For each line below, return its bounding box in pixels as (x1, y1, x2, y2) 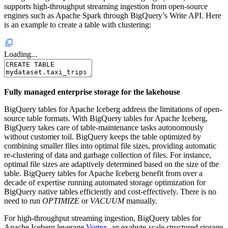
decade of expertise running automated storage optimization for (4, 178, 206, 187)
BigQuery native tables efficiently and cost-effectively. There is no (4, 187, 216, 196)
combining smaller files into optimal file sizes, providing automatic (4, 141, 216, 150)
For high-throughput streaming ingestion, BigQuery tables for (4, 213, 201, 222)
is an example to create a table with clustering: (4, 20, 151, 29)
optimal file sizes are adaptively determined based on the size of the (4, 159, 219, 168)
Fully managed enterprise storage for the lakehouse (4, 87, 180, 96)
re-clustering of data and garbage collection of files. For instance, (4, 150, 211, 159)
